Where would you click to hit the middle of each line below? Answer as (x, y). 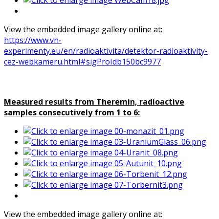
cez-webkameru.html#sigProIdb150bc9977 (82, 62)
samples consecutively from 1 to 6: (72, 113)
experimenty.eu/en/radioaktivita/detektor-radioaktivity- (106, 51)
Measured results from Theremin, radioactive (94, 102)
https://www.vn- (33, 40)
